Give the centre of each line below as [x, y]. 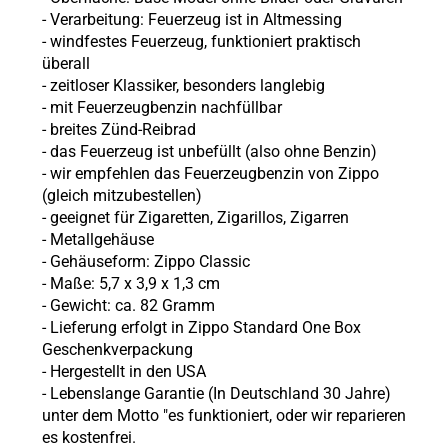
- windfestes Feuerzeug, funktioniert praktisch [201, 41]
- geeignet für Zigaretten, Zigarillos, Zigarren [195, 217]
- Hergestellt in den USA [123, 371]
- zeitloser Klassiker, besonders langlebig [183, 85]
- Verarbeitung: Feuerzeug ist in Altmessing [191, 19]
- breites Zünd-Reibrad [118, 129]
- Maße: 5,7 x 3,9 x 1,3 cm [130, 283]
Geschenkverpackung [117, 349]
